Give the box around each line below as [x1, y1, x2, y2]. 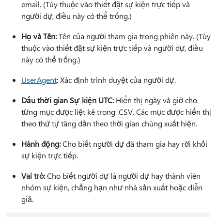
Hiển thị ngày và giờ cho [114, 95, 197, 106]
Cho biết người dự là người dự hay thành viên [45, 170, 201, 181]
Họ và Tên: [21, 31, 57, 42]
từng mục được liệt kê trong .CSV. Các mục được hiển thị [21, 107, 211, 117]
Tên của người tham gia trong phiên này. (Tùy [57, 31, 211, 42]
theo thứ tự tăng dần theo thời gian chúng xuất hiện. [21, 118, 197, 129]
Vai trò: [21, 170, 45, 181]
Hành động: [21, 139, 61, 149]
